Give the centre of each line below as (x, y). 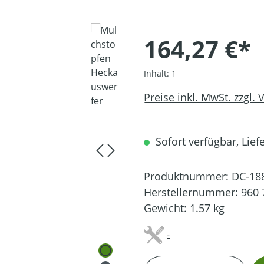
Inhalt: (158, 73)
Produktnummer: (188, 176)
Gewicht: (167, 208)
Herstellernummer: (192, 192)
